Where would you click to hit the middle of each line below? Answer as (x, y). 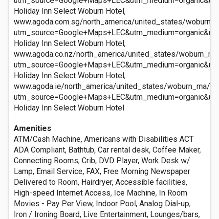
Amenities (33, 128)
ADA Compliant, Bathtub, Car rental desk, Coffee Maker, (107, 150)
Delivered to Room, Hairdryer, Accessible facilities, (100, 182)
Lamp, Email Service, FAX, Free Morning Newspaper (102, 171)
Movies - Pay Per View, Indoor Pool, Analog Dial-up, (102, 204)
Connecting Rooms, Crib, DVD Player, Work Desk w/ (102, 161)
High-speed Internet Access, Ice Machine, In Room (100, 193)
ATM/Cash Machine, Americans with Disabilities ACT (104, 139)
